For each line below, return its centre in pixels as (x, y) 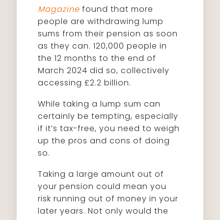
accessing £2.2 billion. (85, 83)
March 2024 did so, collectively (104, 70)
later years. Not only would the (103, 211)
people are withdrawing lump (101, 21)
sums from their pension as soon (108, 34)
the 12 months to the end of (97, 58)
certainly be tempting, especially (108, 116)
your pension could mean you (102, 186)
